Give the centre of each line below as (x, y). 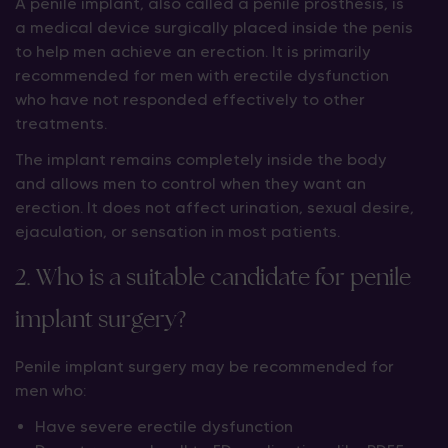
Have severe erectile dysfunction (164, 426)
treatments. (61, 123)
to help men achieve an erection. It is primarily (193, 51)
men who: (50, 390)
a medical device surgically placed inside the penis (214, 27)
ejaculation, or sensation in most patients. (177, 231)
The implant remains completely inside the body (201, 159)
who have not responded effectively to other (190, 99)
